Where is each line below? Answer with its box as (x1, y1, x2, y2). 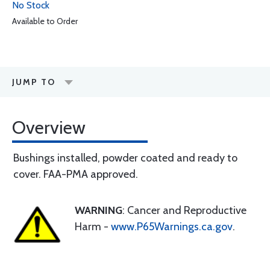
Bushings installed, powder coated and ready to (13, 151, 237, 165)
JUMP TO (12, 77, 55, 87)
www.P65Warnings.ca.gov (111, 220, 233, 233)
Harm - (75, 220, 111, 233)
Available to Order (12, 16, 78, 27)
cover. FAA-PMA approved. (13, 168, 138, 181)
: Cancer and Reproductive (122, 204, 246, 217)
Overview (12, 116, 86, 139)
